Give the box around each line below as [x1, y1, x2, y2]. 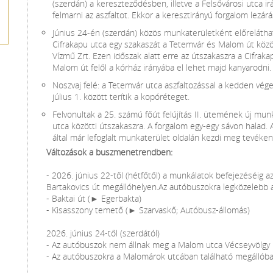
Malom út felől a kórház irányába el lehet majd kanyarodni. [52, 62, 271, 73]
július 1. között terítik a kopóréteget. [52, 91, 190, 102]
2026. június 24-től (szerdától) [46, 227, 160, 239]
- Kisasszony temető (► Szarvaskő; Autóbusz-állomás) [46, 204, 250, 216]
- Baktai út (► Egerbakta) [46, 193, 141, 204]
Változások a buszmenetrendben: [46, 146, 172, 158]
